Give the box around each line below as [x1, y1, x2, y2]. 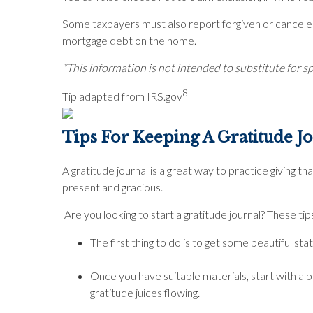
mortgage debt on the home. [62, 34, 196, 47]
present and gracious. [62, 180, 165, 194]
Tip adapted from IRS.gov [62, 89, 182, 103]
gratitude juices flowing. [90, 286, 200, 299]
